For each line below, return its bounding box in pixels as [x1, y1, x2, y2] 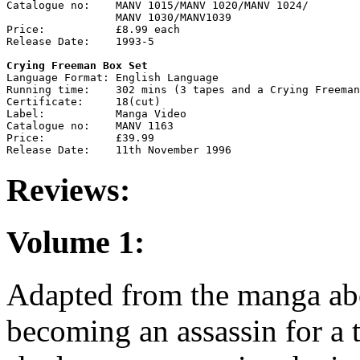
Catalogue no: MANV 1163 [6, 119, 174, 132]
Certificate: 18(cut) [6, 95, 161, 108]
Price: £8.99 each [6, 22, 180, 35]
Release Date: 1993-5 [6, 35, 154, 47]
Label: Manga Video [6, 107, 186, 120]
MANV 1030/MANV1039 [6, 10, 231, 23]
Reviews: [6, 171, 130, 208]
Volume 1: [6, 224, 145, 261]
